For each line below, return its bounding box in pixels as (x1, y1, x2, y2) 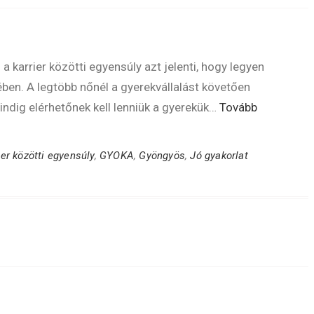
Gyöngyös (139, 149, 186, 162)
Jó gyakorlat (190, 149, 248, 162)
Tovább (219, 100, 257, 114)
